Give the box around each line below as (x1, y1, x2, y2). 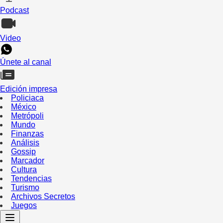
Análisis (11, 138, 39, 147)
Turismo (11, 183, 39, 192)
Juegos (11, 201, 37, 210)
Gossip (11, 147, 36, 156)
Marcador (11, 156, 44, 165)
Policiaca (11, 93, 44, 102)
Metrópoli (11, 111, 44, 120)
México (11, 102, 36, 111)
